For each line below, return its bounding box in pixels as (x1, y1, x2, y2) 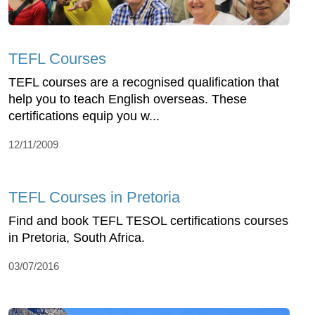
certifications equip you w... (8, 109, 160, 124)
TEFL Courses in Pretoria (8, 188, 180, 207)
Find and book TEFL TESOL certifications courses (8, 214, 288, 229)
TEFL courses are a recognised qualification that (8, 75, 279, 90)
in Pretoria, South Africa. (8, 231, 148, 245)
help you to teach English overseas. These (8, 92, 247, 107)
